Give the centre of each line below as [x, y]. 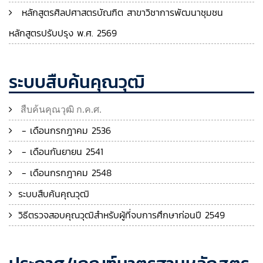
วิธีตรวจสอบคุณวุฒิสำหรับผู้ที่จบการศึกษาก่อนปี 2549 [122, 215]
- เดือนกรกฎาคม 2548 [65, 173]
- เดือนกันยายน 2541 [61, 151]
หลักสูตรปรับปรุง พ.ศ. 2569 [63, 33]
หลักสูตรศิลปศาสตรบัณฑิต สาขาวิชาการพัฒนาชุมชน [121, 12]
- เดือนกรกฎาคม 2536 [65, 130]
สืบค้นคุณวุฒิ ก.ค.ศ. [60, 109]
